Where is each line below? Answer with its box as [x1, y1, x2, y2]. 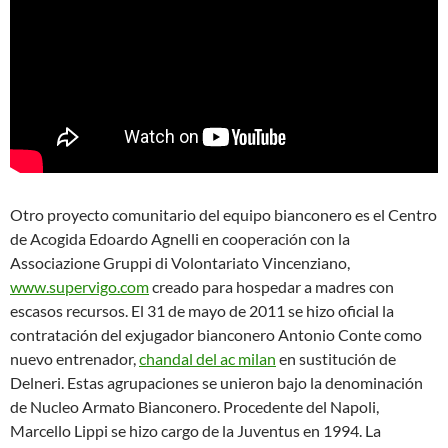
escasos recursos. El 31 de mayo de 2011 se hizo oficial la [10, 301, 394, 320]
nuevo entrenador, [10, 349, 139, 368]
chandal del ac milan [139, 349, 276, 368]
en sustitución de [276, 349, 396, 368]
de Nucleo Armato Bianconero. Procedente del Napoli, [10, 397, 379, 416]
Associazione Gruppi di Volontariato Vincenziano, [10, 253, 350, 272]
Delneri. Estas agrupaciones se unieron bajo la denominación [10, 373, 423, 392]
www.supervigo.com [10, 277, 149, 296]
